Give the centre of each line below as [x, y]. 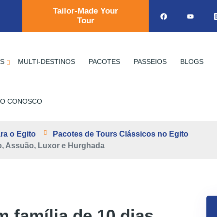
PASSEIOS [150, 61]
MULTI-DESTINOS [46, 61]
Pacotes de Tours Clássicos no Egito [121, 134]
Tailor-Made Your [85, 11]
